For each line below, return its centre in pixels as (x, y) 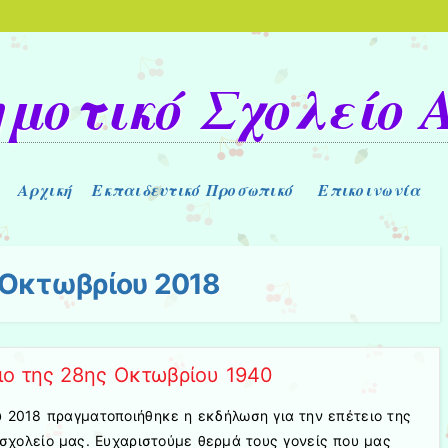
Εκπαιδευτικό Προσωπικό (193, 189)
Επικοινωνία (369, 189)
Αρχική (45, 189)
